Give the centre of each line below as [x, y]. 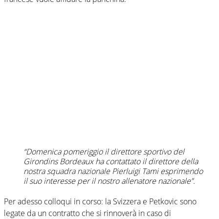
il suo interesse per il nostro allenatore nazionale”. [109, 181]
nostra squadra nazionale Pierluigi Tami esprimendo [113, 171]
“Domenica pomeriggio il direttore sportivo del [104, 151]
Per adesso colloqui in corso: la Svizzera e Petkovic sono [100, 201]
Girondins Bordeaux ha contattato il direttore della [111, 161]
